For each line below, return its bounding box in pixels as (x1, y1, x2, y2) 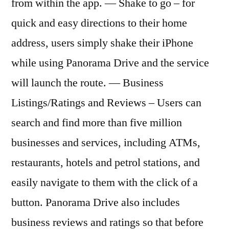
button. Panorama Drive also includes (11, 195, 180, 210)
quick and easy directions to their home (11, 15, 187, 30)
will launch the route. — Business (11, 75, 164, 90)
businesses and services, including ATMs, (11, 135, 200, 150)
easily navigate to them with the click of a (11, 175, 198, 190)
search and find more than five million (11, 115, 182, 130)
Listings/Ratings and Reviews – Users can (11, 95, 201, 110)
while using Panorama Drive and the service (11, 55, 209, 70)
